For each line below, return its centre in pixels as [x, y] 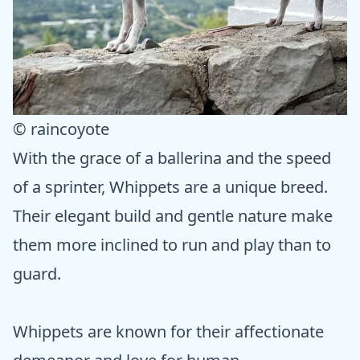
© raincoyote [61, 129]
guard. [37, 273]
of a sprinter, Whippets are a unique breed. [170, 186]
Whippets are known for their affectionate [168, 331]
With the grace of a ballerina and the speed [172, 157]
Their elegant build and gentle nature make [173, 215]
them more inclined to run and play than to [172, 244]
